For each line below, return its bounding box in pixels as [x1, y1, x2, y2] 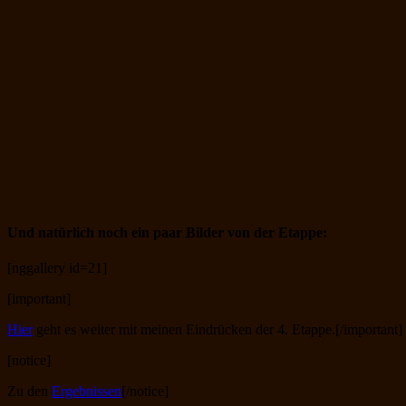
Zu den [7, 383, 52, 400]
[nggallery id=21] [7, 260, 107, 276]
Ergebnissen [52, 383, 121, 400]
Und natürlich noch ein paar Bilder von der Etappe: [7, 224, 327, 240]
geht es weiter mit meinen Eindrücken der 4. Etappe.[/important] [33, 322, 402, 338]
